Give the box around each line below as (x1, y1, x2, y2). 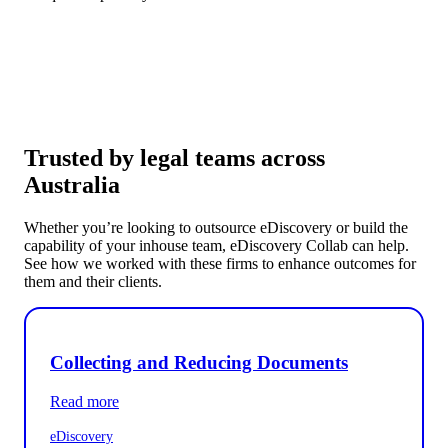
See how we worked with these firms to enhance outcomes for (24, 255, 416, 273)
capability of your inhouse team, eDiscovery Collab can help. (24, 237, 409, 255)
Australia (24, 172, 120, 199)
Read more (50, 392, 119, 410)
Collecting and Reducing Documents (50, 352, 348, 374)
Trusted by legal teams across (24, 145, 325, 172)
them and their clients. (24, 273, 162, 291)
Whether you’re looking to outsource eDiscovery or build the (24, 219, 408, 237)
